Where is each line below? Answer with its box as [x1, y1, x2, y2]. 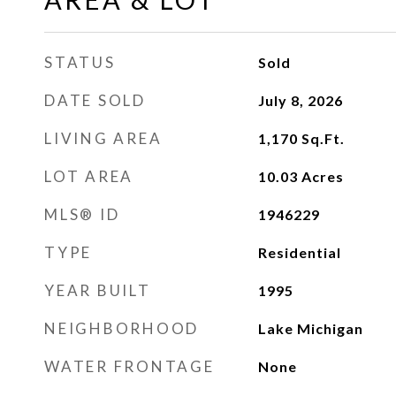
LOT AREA [44, 167, 133, 186]
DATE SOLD [44, 91, 146, 110]
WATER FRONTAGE [44, 357, 215, 376]
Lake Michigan [257, 320, 363, 337]
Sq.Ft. [301, 130, 345, 147]
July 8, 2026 [257, 92, 343, 109]
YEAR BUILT [44, 281, 151, 300]
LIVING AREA [44, 129, 163, 148]
